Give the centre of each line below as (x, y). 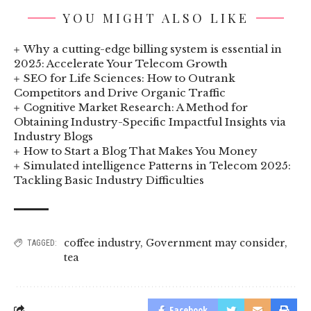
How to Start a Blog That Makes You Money (141, 151)
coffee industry (102, 243)
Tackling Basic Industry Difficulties (109, 180)
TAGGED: (42, 243)
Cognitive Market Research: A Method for (136, 107)
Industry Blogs (53, 136)
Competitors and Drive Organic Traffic (120, 92)
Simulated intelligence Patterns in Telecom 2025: (158, 165)
